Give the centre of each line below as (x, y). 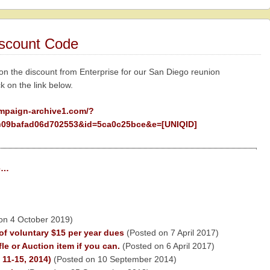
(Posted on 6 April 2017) (167, 246)
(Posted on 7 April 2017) (171, 233)
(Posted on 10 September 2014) (114, 259)
